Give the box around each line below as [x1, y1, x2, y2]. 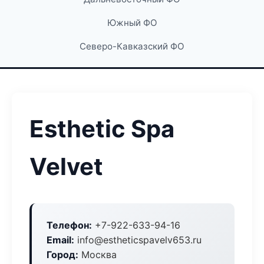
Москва [78, 249, 117, 260]
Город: [47, 249, 78, 260]
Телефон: [47, 219, 92, 231]
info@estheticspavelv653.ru [74, 234, 202, 246]
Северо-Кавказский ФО [80, 41, 184, 52]
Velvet [29, 152, 103, 181]
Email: [47, 234, 74, 246]
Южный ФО [107, 17, 157, 28]
